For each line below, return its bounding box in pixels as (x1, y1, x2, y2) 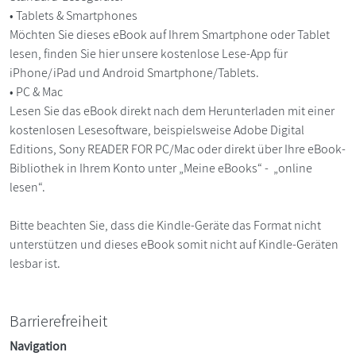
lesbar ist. (10, 254, 60, 272)
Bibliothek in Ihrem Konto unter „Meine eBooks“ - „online (10, 159, 312, 176)
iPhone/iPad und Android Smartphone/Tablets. (10, 64, 261, 81)
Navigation (10, 337, 67, 354)
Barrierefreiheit (10, 310, 107, 331)
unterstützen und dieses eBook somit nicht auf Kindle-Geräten (10, 235, 339, 253)
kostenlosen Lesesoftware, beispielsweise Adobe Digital (10, 121, 304, 138)
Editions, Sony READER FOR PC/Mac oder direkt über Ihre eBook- (10, 140, 346, 157)
